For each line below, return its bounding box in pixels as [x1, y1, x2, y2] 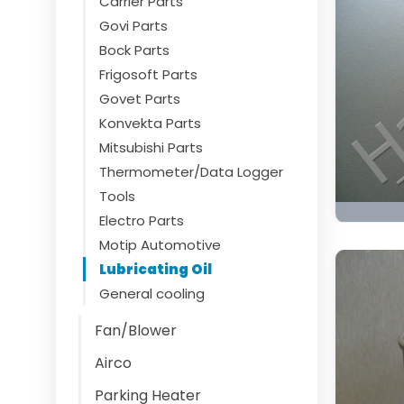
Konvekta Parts [99, 114, 201, 133]
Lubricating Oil [99, 260, 212, 279]
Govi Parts [99, 16, 168, 35]
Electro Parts [99, 211, 184, 230]
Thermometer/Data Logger [99, 162, 283, 181]
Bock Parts [99, 41, 170, 60]
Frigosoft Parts [99, 65, 197, 84]
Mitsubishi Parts [99, 138, 203, 157]
